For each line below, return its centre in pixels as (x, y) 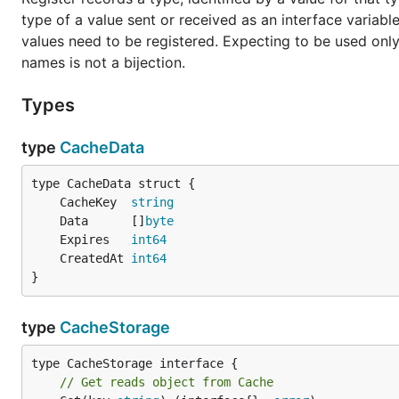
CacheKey (95, 202)
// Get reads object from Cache (167, 382)
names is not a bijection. (103, 62)
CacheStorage (115, 327)
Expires (95, 240)
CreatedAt (95, 258)
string (152, 202)
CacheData (102, 147)
